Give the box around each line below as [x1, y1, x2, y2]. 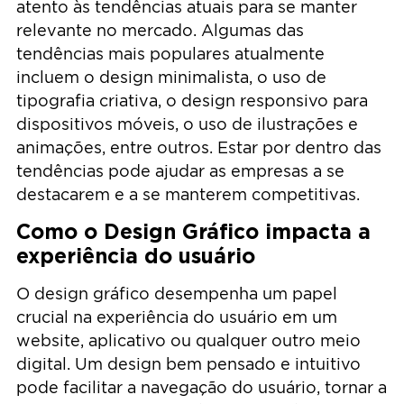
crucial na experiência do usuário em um [16, 308, 337, 326]
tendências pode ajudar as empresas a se [16, 161, 344, 179]
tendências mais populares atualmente [16, 44, 325, 62]
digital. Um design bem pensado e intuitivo [16, 355, 361, 373]
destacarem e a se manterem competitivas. [16, 185, 360, 203]
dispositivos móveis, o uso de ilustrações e [16, 115, 358, 133]
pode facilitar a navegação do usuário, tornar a [16, 379, 387, 397]
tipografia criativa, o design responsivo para [16, 91, 368, 109]
